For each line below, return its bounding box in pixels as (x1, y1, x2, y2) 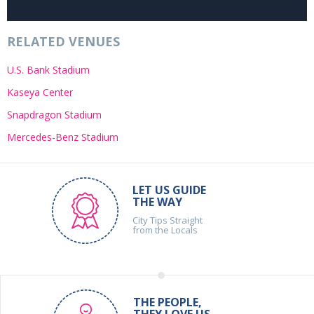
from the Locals (132, 224, 198, 237)
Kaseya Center (7, 86, 73, 100)
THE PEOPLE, (132, 294, 202, 310)
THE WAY (132, 194, 183, 210)
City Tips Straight (132, 214, 203, 227)
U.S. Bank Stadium (7, 63, 90, 77)
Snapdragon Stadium (7, 108, 102, 122)
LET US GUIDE (132, 182, 207, 198)
